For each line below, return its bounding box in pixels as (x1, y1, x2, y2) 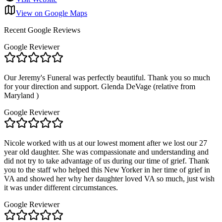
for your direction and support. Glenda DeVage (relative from (4, 82, 195, 91)
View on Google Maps (16, 9, 87, 18)
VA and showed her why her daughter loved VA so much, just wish (4, 174, 215, 183)
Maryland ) (4, 91, 39, 100)
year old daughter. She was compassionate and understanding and (4, 148, 209, 157)
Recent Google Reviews (4, 26, 80, 35)
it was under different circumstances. (4, 183, 118, 192)
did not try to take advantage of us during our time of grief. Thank (4, 157, 209, 166)
